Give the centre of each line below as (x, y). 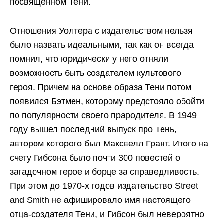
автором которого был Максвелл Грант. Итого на (109, 144)
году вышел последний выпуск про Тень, (93, 130)
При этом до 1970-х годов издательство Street (104, 186)
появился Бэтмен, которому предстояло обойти (107, 101)
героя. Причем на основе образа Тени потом (100, 87)
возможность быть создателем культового (95, 73)
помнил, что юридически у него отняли (89, 59)
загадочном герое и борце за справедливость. (104, 172)
